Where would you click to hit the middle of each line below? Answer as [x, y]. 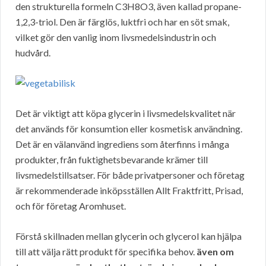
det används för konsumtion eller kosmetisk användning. [129, 129]
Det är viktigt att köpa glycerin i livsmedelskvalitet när [126, 113]
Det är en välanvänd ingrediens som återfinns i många [122, 144]
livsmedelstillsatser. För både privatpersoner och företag [130, 175]
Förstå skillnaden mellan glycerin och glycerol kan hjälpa [129, 236]
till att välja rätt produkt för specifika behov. [106, 252]
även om [215, 252]
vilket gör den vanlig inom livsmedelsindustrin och [116, 37]
